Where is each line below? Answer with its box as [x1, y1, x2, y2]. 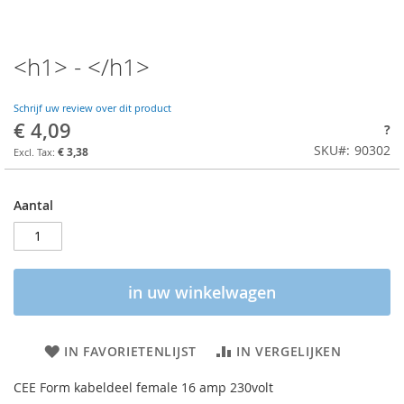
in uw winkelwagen [128, 280, 276, 303]
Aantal [14, 196, 53, 214]
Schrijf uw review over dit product [14, 101, 171, 115]
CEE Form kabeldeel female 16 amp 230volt [14, 378, 273, 396]
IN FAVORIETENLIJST [64, 342, 197, 360]
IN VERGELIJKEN [235, 342, 342, 360]
